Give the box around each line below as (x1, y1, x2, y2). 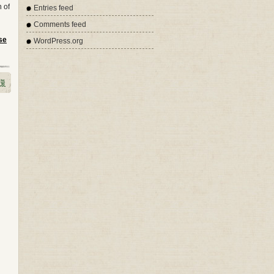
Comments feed (34, 20, 86, 29)
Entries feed (34, 4, 73, 12)
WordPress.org (34, 37, 83, 45)
